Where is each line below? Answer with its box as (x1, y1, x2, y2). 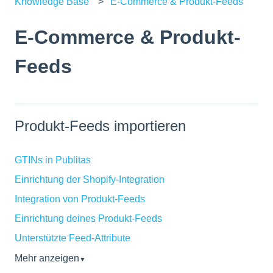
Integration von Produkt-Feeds (15, 194, 145, 205)
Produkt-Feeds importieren (15, 117, 186, 134)
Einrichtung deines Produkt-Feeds (15, 213, 162, 224)
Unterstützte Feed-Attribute (15, 233, 130, 244)
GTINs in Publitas (15, 155, 91, 166)
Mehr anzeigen (15, 253, 79, 264)
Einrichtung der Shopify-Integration (15, 174, 165, 185)
